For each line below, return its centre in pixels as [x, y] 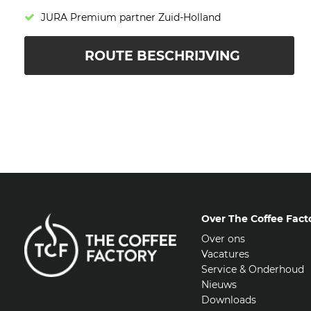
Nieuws [219, 284]
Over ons [223, 238]
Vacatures [225, 254]
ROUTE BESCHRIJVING [163, 56]
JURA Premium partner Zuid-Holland [131, 18]
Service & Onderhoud [252, 269]
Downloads [228, 300]
